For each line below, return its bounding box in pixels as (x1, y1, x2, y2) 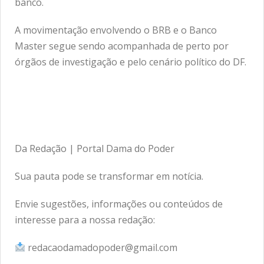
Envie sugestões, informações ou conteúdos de (15, 197, 223, 210)
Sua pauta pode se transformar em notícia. (15, 169, 203, 183)
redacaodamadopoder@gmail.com (25, 240, 178, 254)
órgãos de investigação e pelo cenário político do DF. (15, 55, 246, 68)
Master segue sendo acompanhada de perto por (15, 39, 229, 52)
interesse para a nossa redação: (15, 213, 155, 226)
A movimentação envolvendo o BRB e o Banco (15, 23, 217, 37)
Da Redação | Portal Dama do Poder (15, 141, 174, 155)
